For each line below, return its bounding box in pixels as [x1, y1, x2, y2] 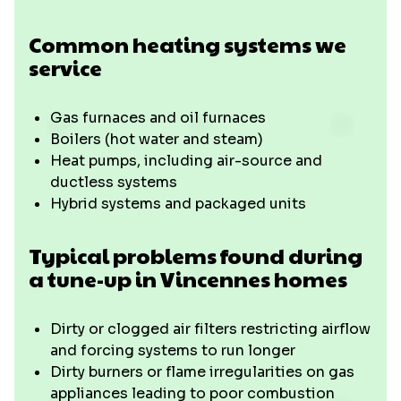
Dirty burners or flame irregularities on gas [50, 363, 354, 381]
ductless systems [50, 173, 177, 192]
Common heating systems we [29, 29, 346, 59]
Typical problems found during [29, 240, 363, 270]
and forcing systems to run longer [50, 341, 295, 360]
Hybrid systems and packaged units [50, 194, 306, 213]
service [29, 52, 102, 82]
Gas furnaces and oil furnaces [50, 108, 266, 127]
